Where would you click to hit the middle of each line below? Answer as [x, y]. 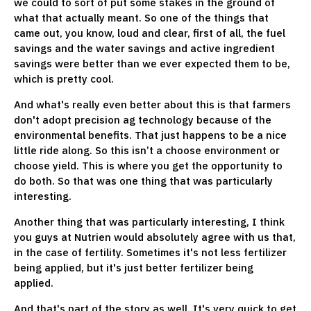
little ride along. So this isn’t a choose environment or [147, 150]
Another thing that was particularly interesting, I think [149, 221]
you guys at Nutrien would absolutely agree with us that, [155, 237]
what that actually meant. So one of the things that [141, 17]
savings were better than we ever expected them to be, [152, 63]
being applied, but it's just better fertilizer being [134, 267]
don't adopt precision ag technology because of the [143, 119]
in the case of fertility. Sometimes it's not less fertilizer [150, 252]
